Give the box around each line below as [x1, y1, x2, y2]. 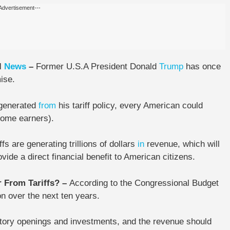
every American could [120, 100, 203, 110]
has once [183, 62, 221, 71]
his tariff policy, [56, 100, 120, 110]
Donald [130, 62, 159, 71]
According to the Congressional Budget [69, 178, 219, 188]
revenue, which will [144, 139, 220, 149]
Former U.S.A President [36, 62, 130, 71]
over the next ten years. [6, 190, 100, 201]
